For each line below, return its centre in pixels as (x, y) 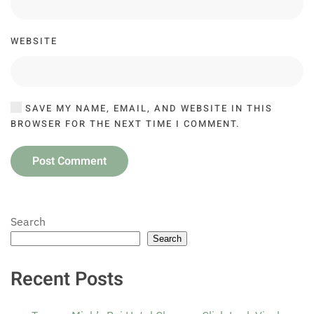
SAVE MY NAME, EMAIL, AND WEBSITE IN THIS (147, 108)
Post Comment (69, 161)
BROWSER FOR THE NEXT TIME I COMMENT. (125, 123)
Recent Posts (67, 279)
